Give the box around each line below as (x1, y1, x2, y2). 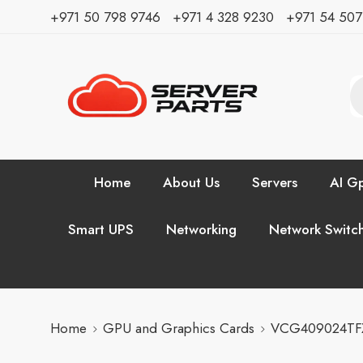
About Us (162, 172, 220, 192)
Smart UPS (68, 219, 134, 239)
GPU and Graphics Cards (103, 318, 254, 339)
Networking (166, 219, 237, 239)
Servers (251, 172, 297, 192)
